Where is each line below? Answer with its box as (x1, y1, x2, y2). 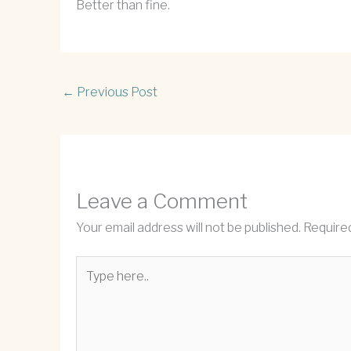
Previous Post (74, 84, 157, 100)
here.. (75, 277, 107, 292)
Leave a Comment (76, 188, 248, 213)
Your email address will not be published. (76, 219, 301, 235)
